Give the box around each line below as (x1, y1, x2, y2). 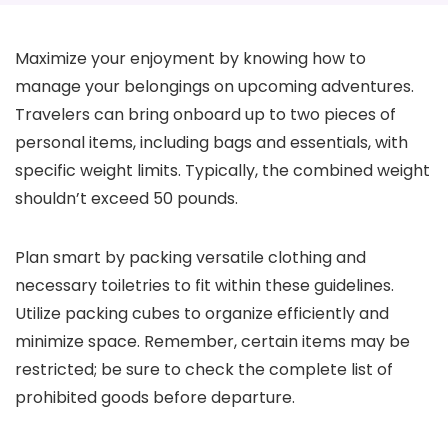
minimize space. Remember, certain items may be (15, 330, 410, 353)
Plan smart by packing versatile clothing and (15, 246, 366, 269)
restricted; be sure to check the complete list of (15, 358, 393, 381)
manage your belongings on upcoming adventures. (15, 75, 414, 98)
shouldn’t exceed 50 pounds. (15, 187, 238, 210)
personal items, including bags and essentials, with (15, 131, 408, 154)
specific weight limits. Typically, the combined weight (15, 159, 430, 182)
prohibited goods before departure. (15, 386, 295, 409)
